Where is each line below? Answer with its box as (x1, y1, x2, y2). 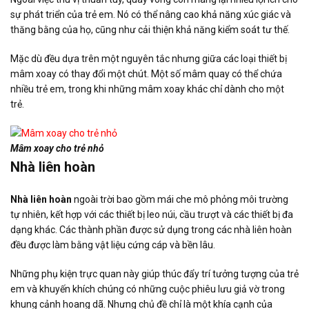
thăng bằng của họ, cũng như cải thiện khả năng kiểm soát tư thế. (10, 23, 290, 35)
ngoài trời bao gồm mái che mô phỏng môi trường (72, 193, 288, 205)
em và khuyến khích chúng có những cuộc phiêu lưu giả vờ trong (10, 283, 285, 295)
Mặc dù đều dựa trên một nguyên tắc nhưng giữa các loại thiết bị (10, 52, 287, 64)
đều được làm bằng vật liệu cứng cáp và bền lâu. (10, 239, 215, 250)
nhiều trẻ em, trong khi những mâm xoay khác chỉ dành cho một (10, 83, 284, 94)
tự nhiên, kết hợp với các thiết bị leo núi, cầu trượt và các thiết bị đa (10, 208, 293, 220)
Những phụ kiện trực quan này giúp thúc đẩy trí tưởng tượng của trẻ (10, 268, 299, 279)
